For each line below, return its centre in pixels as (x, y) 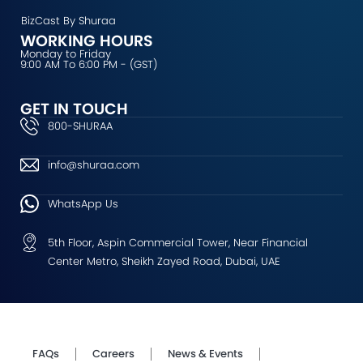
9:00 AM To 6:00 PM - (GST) (89, 64)
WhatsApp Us (83, 204)
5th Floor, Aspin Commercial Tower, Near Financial (177, 243)
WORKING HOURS (87, 41)
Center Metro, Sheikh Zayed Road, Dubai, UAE (164, 261)
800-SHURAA (80, 126)
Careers (113, 354)
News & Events (205, 354)
